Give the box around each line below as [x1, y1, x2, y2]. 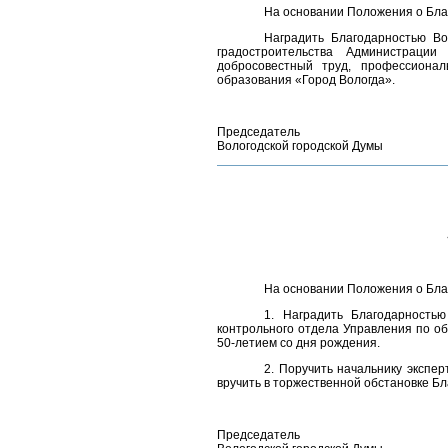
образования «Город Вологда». [217, 73, 395, 87]
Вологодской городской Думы [217, 139, 383, 153]
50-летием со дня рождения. [217, 336, 380, 350]
